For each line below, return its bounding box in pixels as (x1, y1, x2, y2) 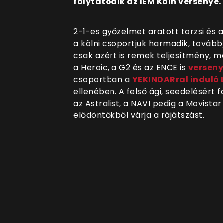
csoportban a (73, 73, 132, 85)
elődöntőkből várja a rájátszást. (73, 109, 204, 121)
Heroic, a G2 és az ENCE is (81, 61, 188, 73)
